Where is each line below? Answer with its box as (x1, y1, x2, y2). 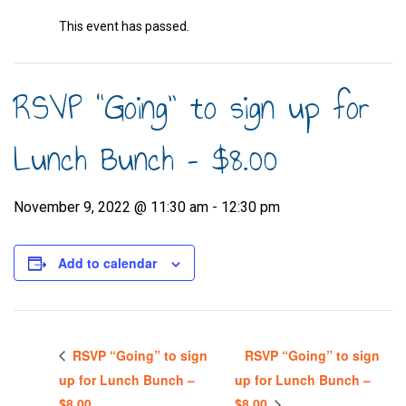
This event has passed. (59, 19, 189, 34)
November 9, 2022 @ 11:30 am (14, 198, 208, 216)
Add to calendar (58, 254, 157, 272)
